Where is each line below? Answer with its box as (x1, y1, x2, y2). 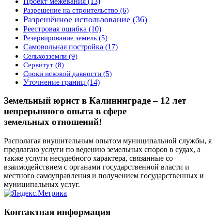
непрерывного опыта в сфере (4, 106, 126, 117)
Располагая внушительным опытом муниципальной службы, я (4, 137, 212, 145)
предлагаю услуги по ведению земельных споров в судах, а (4, 145, 201, 154)
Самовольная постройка (23, 42, 103, 51)
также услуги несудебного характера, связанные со (4, 154, 173, 163)
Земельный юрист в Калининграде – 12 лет (4, 95, 186, 106)
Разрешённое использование (23, 14, 130, 24)
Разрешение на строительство (23, 6, 118, 14)
